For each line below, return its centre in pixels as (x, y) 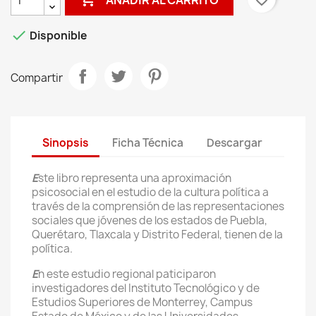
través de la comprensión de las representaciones (158, 206)
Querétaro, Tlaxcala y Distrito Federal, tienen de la (157, 235)
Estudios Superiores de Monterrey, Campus (142, 302)
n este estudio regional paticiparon (127, 274)
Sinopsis (66, 142)
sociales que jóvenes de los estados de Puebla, (150, 220)
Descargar (235, 142)
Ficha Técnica (148, 142)
